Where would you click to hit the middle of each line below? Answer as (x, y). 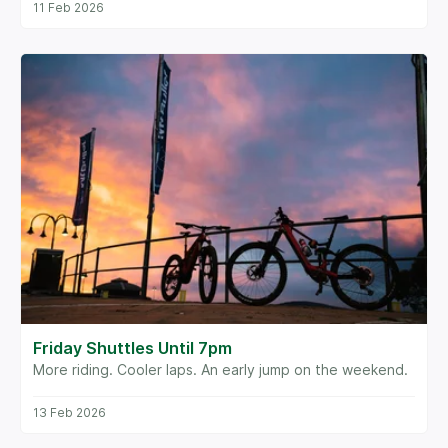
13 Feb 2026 (69, 413)
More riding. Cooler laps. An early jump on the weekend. (220, 370)
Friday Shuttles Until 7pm (132, 348)
